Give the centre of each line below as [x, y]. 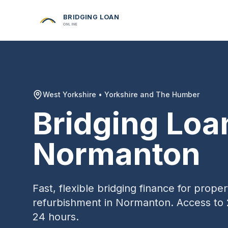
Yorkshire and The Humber [152, 94]
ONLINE [70, 24]
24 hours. [56, 217]
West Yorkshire [69, 94]
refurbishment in [74, 203]
